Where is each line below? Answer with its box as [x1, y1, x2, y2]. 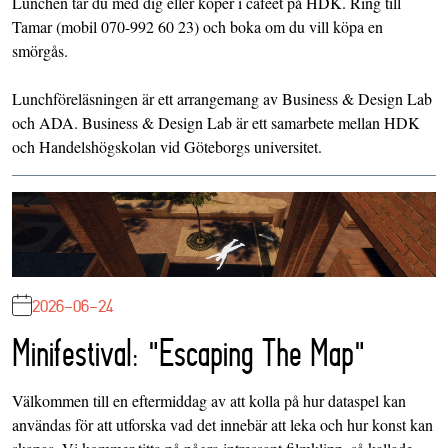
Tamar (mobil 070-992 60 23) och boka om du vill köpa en [12, 15, 383, 37]
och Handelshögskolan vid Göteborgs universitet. [12, 135, 322, 157]
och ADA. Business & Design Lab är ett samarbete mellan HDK [12, 111, 420, 133]
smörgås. [12, 39, 68, 61]
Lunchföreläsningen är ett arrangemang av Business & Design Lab [12, 87, 432, 109]
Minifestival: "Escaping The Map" [12, 331, 365, 374]
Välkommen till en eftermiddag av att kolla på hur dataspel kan [12, 389, 406, 411]
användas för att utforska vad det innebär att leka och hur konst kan [12, 413, 433, 435]
